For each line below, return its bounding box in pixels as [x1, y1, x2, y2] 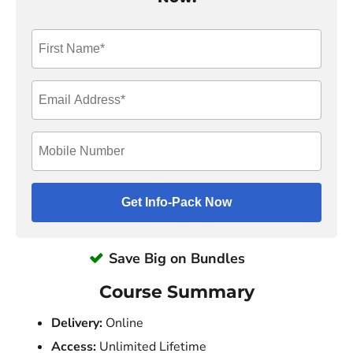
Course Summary [98, 281, 255, 303]
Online [102, 314, 143, 333]
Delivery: [51, 314, 102, 333]
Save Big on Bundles [108, 248, 245, 268]
